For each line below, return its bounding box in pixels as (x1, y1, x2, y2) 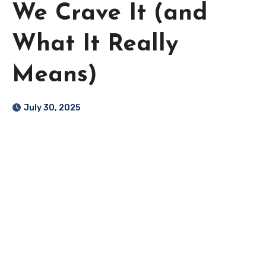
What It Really (12, 33, 178, 57)
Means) (12, 64, 97, 88)
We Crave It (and (12, 2, 208, 26)
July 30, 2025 (24, 103, 80, 113)
